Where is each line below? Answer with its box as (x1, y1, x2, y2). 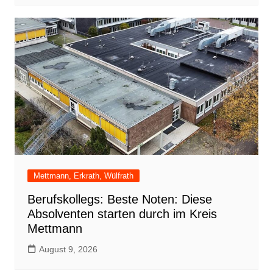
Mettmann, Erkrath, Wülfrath (33, 171, 133, 181)
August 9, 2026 (38, 244, 97, 255)
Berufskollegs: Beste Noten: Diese (27, 193, 212, 207)
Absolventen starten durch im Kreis (27, 207, 217, 221)
